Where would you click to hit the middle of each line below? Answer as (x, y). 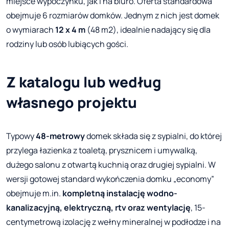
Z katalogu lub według (84, 82)
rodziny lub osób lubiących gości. (67, 44)
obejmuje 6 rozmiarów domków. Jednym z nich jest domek (113, 15)
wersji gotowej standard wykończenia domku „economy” (110, 179)
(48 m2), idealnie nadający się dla (148, 29)
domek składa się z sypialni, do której (153, 136)
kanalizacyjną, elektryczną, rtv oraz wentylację (98, 207)
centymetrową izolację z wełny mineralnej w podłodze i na (113, 222)
